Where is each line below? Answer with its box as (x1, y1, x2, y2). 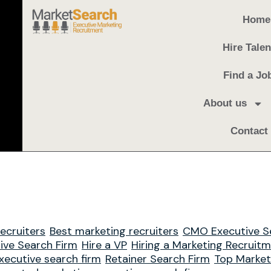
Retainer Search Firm (105, 252, 210, 266)
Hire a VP (82, 238, 127, 252)
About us (203, 97, 247, 109)
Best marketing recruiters (50, 224, 178, 238)
